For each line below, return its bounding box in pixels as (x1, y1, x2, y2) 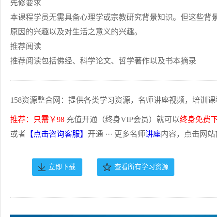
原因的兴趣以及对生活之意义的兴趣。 (10, 28, 142, 36)
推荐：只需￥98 (10, 115, 64, 124)
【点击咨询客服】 (26, 130, 88, 138)
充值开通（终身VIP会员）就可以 (64, 115, 180, 124)
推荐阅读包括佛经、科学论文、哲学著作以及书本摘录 (10, 57, 196, 65)
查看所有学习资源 (114, 163, 169, 170)
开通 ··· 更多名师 (88, 130, 145, 138)
